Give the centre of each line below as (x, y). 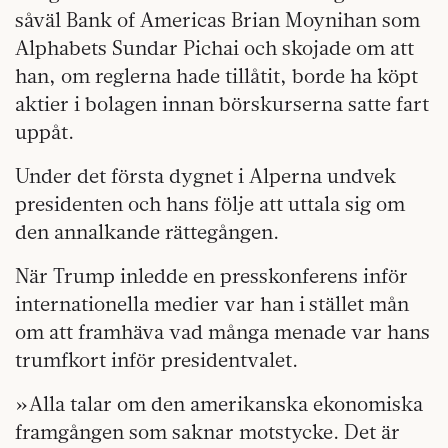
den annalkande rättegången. (147, 232)
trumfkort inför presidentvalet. (156, 360)
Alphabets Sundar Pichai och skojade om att (214, 48)
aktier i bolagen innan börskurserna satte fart (222, 104)
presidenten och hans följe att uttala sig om (210, 204)
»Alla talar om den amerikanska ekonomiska (219, 404)
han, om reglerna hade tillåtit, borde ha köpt (216, 76)
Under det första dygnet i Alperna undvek (205, 176)
